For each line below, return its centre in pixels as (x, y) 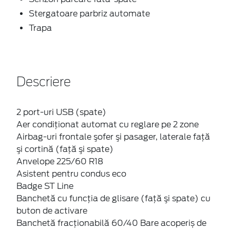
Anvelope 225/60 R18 (60, 161)
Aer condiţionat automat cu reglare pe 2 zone (108, 124)
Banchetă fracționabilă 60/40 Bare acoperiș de (111, 223)
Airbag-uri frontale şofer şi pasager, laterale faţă (113, 137)
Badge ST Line (45, 186)
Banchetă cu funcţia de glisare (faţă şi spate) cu (113, 198)
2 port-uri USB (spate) (61, 112)
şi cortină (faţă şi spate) (65, 149)
